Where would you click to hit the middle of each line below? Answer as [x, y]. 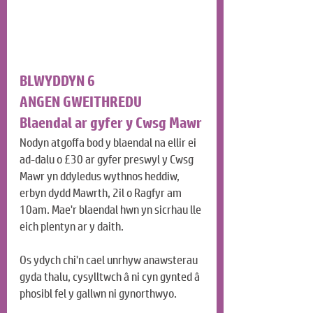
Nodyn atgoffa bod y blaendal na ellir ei [109, 143]
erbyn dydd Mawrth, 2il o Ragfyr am [102, 194]
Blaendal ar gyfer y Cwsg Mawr [111, 123]
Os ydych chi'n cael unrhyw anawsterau [110, 261]
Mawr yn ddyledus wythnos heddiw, [101, 177]
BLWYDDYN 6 [57, 81]
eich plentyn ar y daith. [72, 227]
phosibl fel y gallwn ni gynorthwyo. [98, 294]
